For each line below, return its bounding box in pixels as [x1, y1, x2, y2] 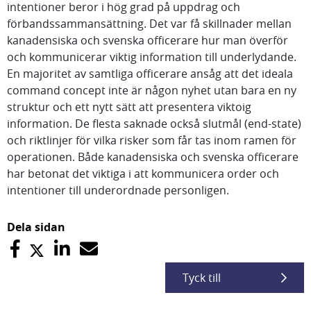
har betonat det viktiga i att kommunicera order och [7, 166, 279, 181]
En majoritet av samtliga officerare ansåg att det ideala [7, 66, 293, 81]
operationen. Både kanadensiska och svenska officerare [7, 149, 299, 165]
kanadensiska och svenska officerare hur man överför [7, 33, 288, 48]
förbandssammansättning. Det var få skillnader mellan [7, 16, 292, 31]
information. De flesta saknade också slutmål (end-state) [7, 116, 301, 131]
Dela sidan [7, 219, 65, 235]
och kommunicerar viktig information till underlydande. [7, 49, 296, 65]
